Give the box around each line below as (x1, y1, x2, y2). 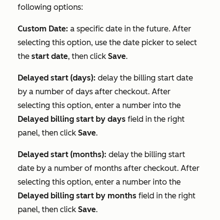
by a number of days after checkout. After (18, 86, 170, 96)
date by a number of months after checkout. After (18, 163, 199, 173)
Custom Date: (18, 24, 68, 33)
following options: (18, 2, 83, 12)
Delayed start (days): (18, 73, 96, 82)
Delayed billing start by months (18, 191, 137, 200)
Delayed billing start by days (18, 114, 126, 124)
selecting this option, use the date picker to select (18, 37, 197, 47)
